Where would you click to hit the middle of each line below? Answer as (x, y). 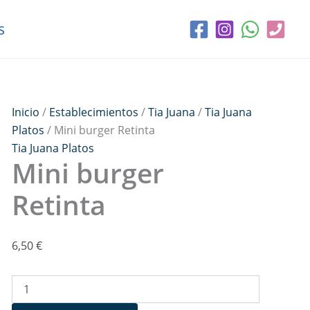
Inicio (25, 112)
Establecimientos (93, 112)
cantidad (31, 47)
